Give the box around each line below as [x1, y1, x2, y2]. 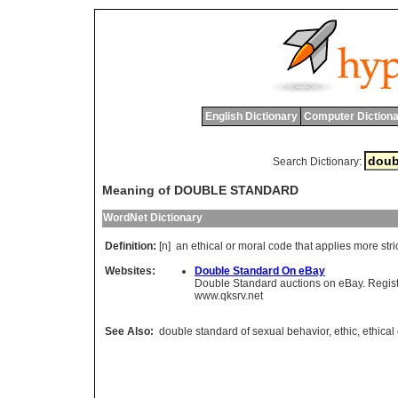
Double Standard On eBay [195, 265, 325, 278]
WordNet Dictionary [103, 211, 203, 225]
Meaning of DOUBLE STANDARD [102, 183, 298, 198]
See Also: [105, 325, 154, 338]
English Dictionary [204, 110, 298, 123]
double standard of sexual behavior [159, 325, 329, 338]
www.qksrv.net [195, 290, 263, 303]
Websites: [105, 265, 155, 278]
